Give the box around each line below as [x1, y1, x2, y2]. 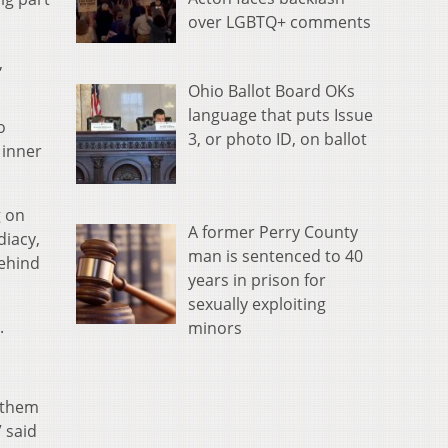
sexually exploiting [188, 292, 326, 315]
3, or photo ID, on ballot [188, 127, 367, 150]
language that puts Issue [188, 103, 373, 126]
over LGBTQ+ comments [188, 11, 371, 34]
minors [188, 316, 242, 339]
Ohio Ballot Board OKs [188, 79, 355, 102]
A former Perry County [188, 220, 358, 243]
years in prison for [188, 268, 326, 291]
